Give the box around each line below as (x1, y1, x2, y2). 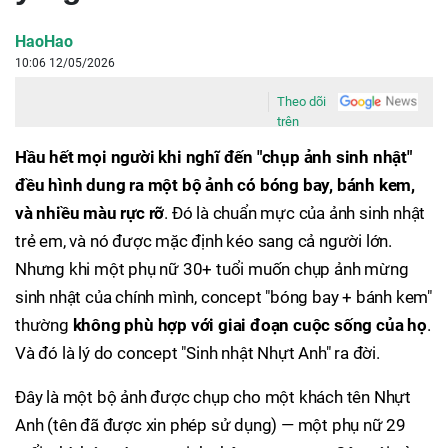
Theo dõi (277, 94, 327, 109)
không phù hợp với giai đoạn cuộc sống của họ (72, 315, 427, 335)
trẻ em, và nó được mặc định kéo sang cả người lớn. (15, 231, 392, 251)
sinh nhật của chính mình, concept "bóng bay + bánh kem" (15, 287, 432, 307)
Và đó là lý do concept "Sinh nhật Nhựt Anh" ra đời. (15, 343, 380, 363)
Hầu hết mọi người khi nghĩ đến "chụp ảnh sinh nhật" (15, 147, 412, 167)
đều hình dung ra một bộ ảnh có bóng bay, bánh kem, (15, 175, 415, 195)
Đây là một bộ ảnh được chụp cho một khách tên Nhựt (15, 387, 411, 407)
